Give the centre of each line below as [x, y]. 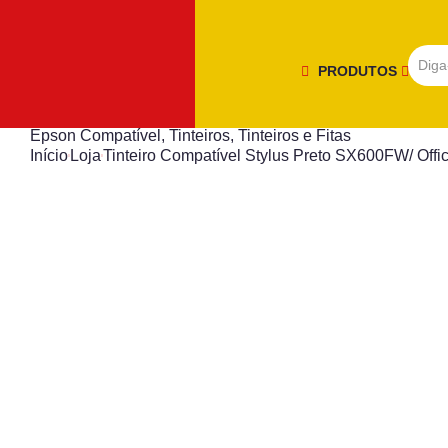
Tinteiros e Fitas [294, 135]
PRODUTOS [359, 70]
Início [49, 155]
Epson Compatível [95, 135]
